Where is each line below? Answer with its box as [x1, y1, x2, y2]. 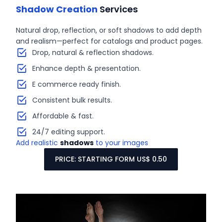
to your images [94, 138, 149, 148]
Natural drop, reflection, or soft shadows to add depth [16, 25, 202, 35]
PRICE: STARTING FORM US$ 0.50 [55, 154, 167, 164]
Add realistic [16, 138, 60, 148]
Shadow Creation [16, 3, 98, 15]
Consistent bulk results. [32, 95, 112, 105]
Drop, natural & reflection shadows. [32, 48, 154, 57]
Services [98, 3, 138, 15]
